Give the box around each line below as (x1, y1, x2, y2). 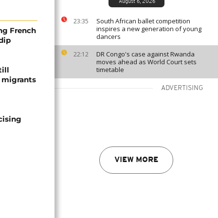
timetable (96, 65, 124, 74)
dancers (96, 32, 121, 41)
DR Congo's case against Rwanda (96, 50, 195, 58)
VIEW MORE (114, 156, 158, 164)
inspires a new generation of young (96, 24, 201, 33)
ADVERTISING (161, 85, 203, 92)
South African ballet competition (96, 17, 190, 25)
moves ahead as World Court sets (96, 57, 197, 66)
